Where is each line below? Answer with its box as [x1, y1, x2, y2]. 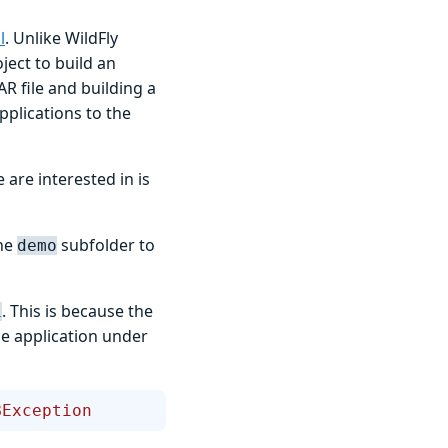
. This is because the [2, 299, 153, 322]
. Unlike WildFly [5, 26, 118, 49]
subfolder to [57, 233, 155, 256]
